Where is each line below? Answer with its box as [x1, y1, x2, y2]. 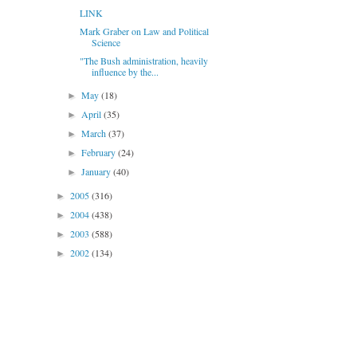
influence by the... [91, 65, 159, 78]
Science [91, 36, 120, 49]
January [81, 165, 114, 178]
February [81, 146, 119, 159]
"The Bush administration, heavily [79, 54, 208, 67]
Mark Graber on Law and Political [79, 25, 209, 37]
